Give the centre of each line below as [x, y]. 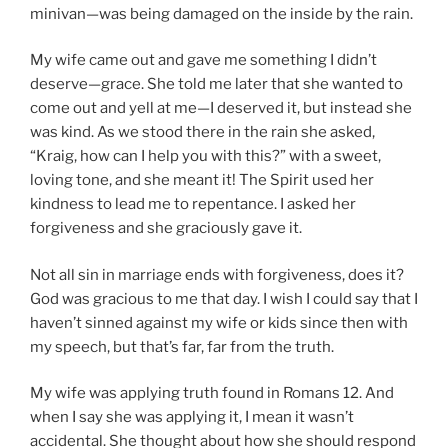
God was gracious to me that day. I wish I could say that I [224, 298]
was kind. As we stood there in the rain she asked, [202, 132]
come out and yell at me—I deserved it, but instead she [221, 108]
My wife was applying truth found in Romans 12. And [212, 393]
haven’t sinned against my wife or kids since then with [219, 322]
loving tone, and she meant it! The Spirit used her [202, 180]
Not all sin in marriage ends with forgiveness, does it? [217, 274]
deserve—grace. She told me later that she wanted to [216, 84]
